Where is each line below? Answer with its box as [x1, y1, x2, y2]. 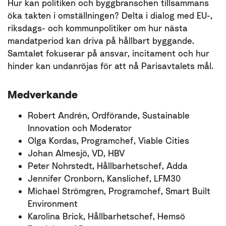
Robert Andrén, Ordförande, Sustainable [28, 110, 190, 121]
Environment [28, 198, 78, 209]
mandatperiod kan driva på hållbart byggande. [8, 35, 194, 46]
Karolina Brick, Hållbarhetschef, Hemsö [28, 211, 185, 221]
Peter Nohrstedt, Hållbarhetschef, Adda [28, 160, 188, 171]
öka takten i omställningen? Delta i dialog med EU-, [8, 10, 212, 21]
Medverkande [8, 88, 78, 101]
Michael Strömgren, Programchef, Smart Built [28, 186, 210, 196]
